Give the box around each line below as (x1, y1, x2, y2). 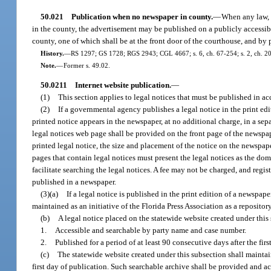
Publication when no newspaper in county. (71, 11, 213, 21)
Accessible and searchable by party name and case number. (55, 226, 247, 235)
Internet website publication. (74, 80, 171, 90)
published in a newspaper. (32, 177, 117, 187)
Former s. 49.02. (63, 61, 110, 69)
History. (40, 49, 64, 57)
